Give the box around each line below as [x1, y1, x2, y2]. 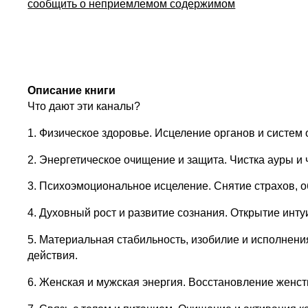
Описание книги [27, 85, 116, 96]
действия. [27, 250, 78, 262]
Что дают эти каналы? [27, 100, 141, 112]
